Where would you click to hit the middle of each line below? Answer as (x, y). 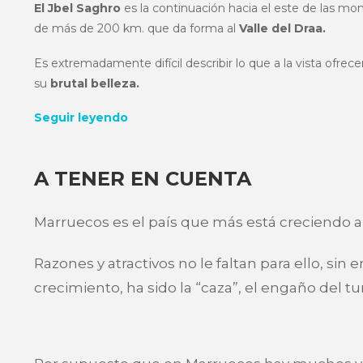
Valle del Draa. (282, 28)
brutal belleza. (95, 83)
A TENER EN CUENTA (143, 179)
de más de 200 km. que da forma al (137, 28)
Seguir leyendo (81, 117)
